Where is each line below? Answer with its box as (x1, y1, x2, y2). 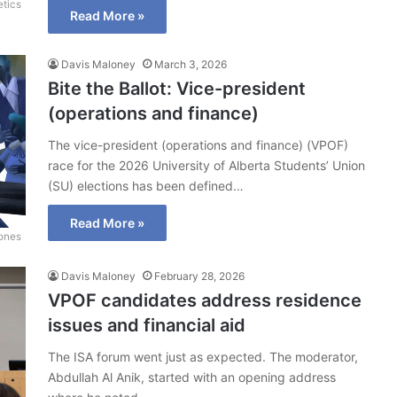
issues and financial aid (48, 314, 245, 336)
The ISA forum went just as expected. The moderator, (48, 348, 358, 364)
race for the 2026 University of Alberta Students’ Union (48, 157, 365, 173)
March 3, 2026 (154, 57, 227, 71)
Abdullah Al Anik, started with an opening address (48, 369, 336, 385)
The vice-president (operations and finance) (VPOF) (48, 136, 348, 152)
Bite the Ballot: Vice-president (48, 77, 306, 99)
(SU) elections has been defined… (48, 177, 244, 193)
